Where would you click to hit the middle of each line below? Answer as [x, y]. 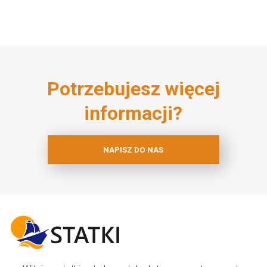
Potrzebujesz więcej [133, 89]
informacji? [133, 114]
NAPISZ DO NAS [133, 150]
